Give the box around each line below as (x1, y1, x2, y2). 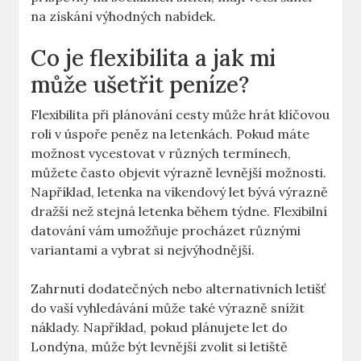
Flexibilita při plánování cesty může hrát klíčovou (31, 106, 330, 123)
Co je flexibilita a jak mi (31, 44, 276, 73)
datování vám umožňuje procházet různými (31, 222, 301, 239)
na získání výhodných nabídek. (31, 8, 217, 25)
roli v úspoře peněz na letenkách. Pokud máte (31, 126, 310, 143)
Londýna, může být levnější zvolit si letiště (31, 338, 288, 355)
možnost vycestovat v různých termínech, (31, 145, 292, 162)
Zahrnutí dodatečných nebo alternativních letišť (31, 280, 326, 297)
